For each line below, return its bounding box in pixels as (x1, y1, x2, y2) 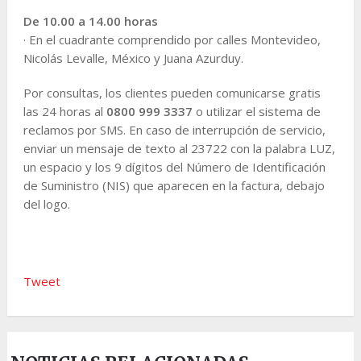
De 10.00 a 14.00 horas (23, 12, 158, 29)
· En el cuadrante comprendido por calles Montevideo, (23, 31, 321, 48)
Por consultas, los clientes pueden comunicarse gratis (23, 84, 321, 101)
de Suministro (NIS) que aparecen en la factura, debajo (23, 176, 325, 193)
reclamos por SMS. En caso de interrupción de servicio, (23, 121, 326, 138)
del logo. (23, 195, 70, 212)
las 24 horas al (23, 102, 106, 119)
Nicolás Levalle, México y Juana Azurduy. (23, 49, 243, 66)
